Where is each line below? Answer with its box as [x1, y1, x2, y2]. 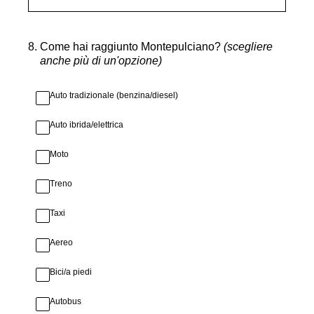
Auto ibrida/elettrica [50, 120, 123, 130]
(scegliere [224, 41, 273, 53]
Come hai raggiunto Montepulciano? [40, 41, 224, 53]
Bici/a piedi [50, 267, 92, 277]
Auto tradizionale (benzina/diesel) [50, 90, 178, 100]
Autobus [50, 296, 81, 306]
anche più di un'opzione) [40, 55, 162, 67]
